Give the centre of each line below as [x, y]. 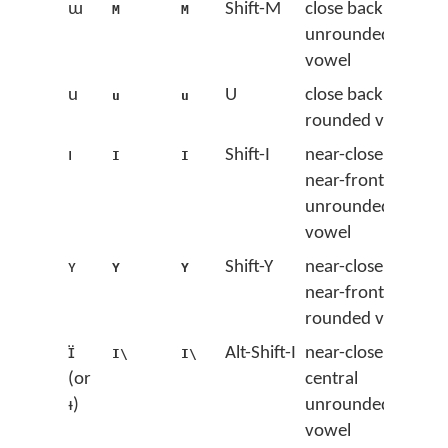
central [331, 379]
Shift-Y [249, 267]
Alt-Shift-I [260, 353]
